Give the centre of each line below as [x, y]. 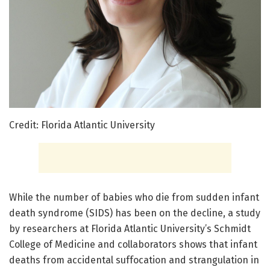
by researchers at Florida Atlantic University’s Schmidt [130, 228]
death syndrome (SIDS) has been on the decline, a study [135, 213]
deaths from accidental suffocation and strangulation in [134, 260]
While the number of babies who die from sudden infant [134, 197]
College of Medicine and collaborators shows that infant [133, 244]
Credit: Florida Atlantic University [82, 125]
